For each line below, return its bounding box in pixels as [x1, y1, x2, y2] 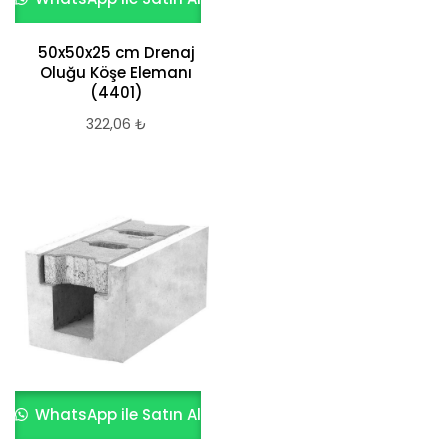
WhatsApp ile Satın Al [31, 404, 202, 425]
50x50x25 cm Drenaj [37, 42, 195, 63]
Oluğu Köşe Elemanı [40, 62, 192, 83]
